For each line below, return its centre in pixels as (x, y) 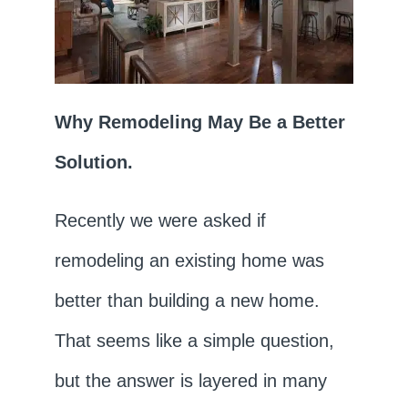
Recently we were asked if (160, 220)
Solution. (93, 162)
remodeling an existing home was (189, 260)
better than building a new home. (189, 300)
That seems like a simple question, (194, 340)
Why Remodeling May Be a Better (199, 122)
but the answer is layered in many (190, 380)
